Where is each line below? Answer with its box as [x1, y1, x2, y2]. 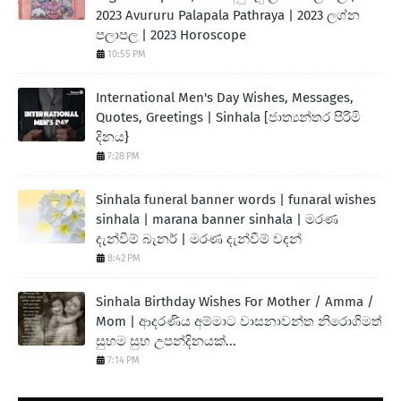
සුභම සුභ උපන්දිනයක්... [96, 332, 236, 349]
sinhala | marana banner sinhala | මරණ [96, 210, 338, 227]
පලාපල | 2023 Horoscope [96, 26, 246, 43]
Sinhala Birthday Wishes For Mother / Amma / [96, 293, 374, 310]
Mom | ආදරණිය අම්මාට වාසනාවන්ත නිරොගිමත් [96, 312, 382, 329]
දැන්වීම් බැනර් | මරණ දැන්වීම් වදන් [96, 230, 302, 247]
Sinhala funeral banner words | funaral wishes [96, 191, 376, 208]
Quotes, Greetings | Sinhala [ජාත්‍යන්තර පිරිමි [96, 108, 361, 125]
